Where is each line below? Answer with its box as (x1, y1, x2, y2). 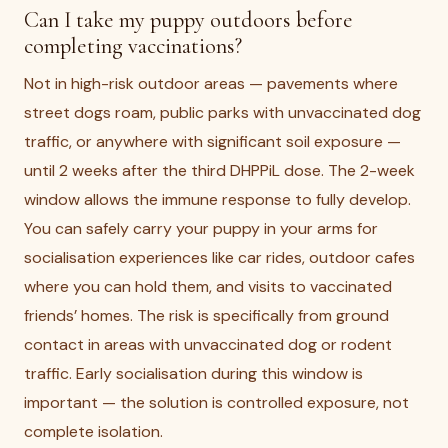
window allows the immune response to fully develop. (24, 189, 411, 210)
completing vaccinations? (24, 32, 242, 59)
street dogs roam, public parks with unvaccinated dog (24, 102, 421, 123)
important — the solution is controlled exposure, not (24, 392, 409, 413)
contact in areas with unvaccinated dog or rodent (24, 334, 392, 355)
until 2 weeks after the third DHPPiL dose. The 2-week (24, 160, 415, 181)
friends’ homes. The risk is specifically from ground (24, 305, 389, 326)
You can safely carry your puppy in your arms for (24, 218, 378, 239)
